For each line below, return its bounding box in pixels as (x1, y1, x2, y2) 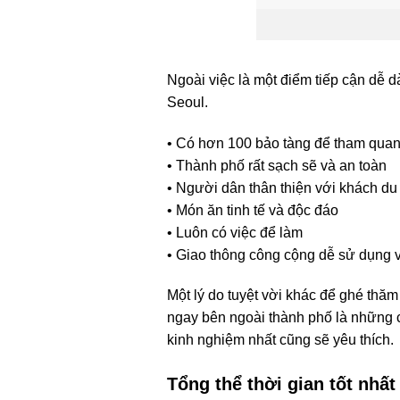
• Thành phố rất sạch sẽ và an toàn (167, 157, 387, 173)
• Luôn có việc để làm (167, 224, 303, 240)
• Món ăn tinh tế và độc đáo (167, 202, 338, 218)
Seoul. (167, 94, 208, 110)
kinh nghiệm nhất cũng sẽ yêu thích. (167, 332, 394, 348)
